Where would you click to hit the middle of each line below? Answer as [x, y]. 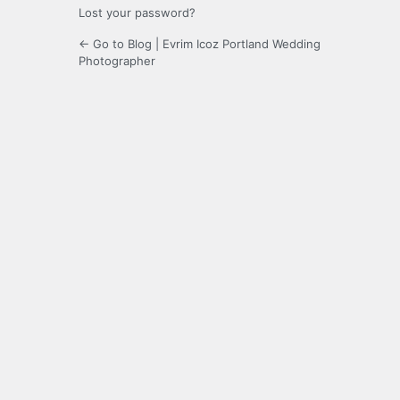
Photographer [117, 61]
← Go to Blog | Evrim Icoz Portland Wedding [200, 44]
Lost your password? [137, 13]
